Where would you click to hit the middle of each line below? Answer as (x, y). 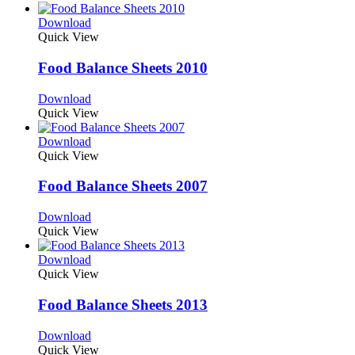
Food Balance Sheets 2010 (123, 67)
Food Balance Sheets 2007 (123, 186)
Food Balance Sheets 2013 (123, 304)
